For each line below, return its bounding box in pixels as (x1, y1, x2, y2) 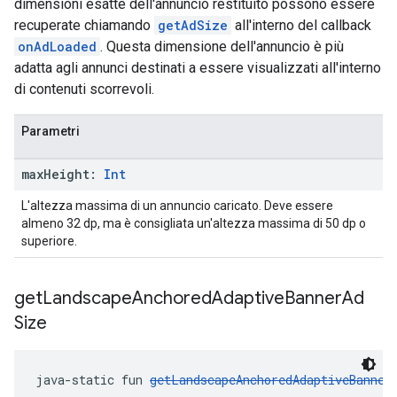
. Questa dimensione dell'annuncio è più (100, 38, 344, 55)
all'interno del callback (231, 17, 371, 34)
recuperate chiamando (14, 17, 154, 34)
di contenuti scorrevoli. (14, 81, 154, 97)
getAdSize (158, 17, 228, 34)
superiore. (21, 234, 77, 248)
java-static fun (35, 371, 150, 388)
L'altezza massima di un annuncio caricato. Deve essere (21, 198, 333, 213)
